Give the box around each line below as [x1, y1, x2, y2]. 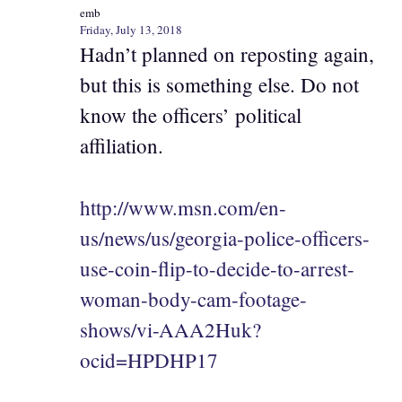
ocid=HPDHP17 [80, 345, 218, 373]
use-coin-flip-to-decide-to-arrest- [80, 254, 354, 282]
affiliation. [80, 132, 163, 159]
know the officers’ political [80, 101, 301, 128]
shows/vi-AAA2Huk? [80, 315, 261, 343]
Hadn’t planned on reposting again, [80, 40, 374, 67]
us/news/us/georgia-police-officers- [80, 223, 370, 251]
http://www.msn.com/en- [80, 193, 286, 221]
